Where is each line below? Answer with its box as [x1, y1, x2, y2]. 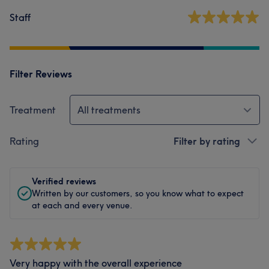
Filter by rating [174, 135, 240, 147]
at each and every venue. [32, 200, 133, 211]
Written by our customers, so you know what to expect [32, 188, 244, 199]
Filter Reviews [10, 68, 72, 80]
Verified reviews [32, 176, 96, 187]
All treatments [77, 104, 141, 116]
